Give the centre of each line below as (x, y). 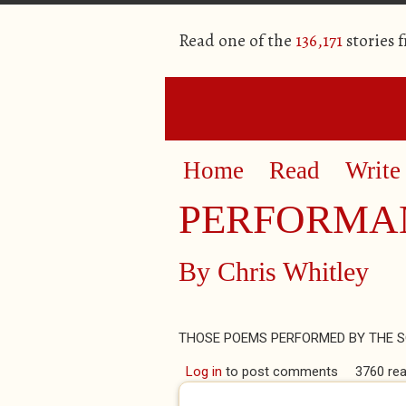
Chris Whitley (293, 271)
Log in (203, 372)
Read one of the (237, 41)
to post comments (280, 372)
